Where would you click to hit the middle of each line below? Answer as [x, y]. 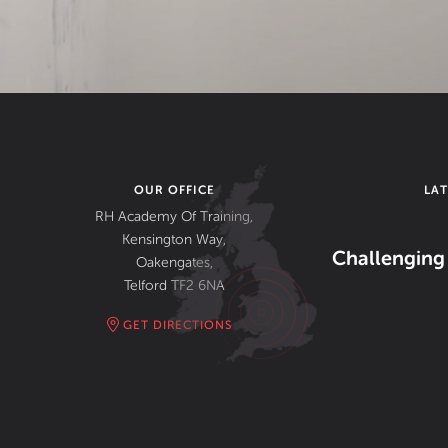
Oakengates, [174, 262]
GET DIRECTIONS [175, 325]
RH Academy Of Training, [174, 216]
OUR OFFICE [174, 190]
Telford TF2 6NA [174, 285]
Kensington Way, [174, 239]
